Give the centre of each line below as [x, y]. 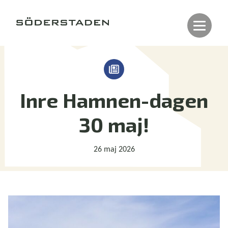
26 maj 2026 [114, 150]
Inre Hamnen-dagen [114, 100]
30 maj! [114, 124]
